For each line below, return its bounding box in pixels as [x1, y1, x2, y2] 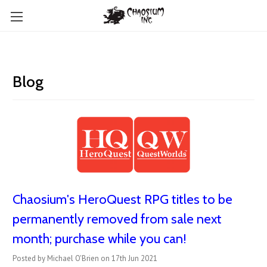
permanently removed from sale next [13, 211, 222, 228]
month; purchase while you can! [13, 231, 187, 247]
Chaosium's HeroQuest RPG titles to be [13, 191, 232, 208]
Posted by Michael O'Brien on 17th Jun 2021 [13, 253, 157, 264]
